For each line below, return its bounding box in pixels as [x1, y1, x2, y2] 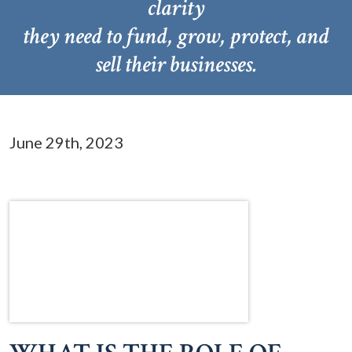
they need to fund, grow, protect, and [23, 21, 329, 52]
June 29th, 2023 [9, 133, 123, 152]
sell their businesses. [95, 49, 257, 80]
